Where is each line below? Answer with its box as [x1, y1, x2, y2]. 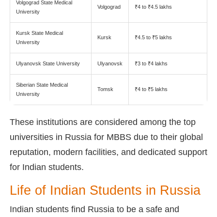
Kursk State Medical [16, 30, 63, 36]
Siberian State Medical [16, 81, 68, 88]
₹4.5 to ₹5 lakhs [135, 34, 172, 40]
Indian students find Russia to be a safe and [10, 204, 179, 214]
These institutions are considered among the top [10, 117, 196, 127]
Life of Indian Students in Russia [10, 183, 201, 198]
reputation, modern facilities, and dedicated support [10, 147, 207, 157]
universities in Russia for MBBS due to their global [10, 132, 203, 142]
